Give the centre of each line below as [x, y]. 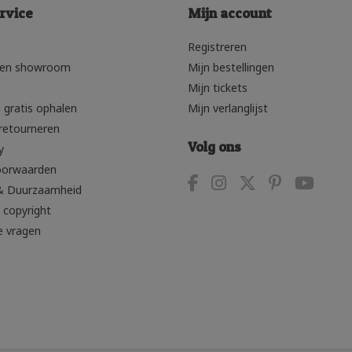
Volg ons [214, 146]
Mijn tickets [218, 87]
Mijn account [230, 13]
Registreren [217, 46]
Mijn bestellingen [231, 67]
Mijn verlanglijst [228, 108]
